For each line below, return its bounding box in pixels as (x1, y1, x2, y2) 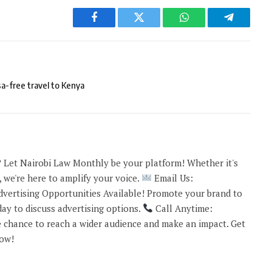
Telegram (228, 21, 270, 32)
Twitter (138, 21, 170, 32)
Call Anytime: (153, 202, 213, 214)
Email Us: (152, 171, 194, 184)
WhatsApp (183, 21, 230, 32)
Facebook (93, 21, 136, 32)
